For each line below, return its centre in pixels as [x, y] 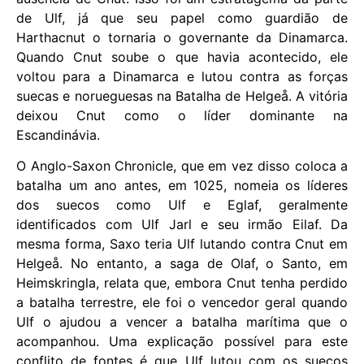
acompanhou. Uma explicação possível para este [182, 342]
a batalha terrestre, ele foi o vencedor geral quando [182, 303]
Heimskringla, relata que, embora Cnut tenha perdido [182, 283]
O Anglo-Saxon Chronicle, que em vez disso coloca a [182, 166]
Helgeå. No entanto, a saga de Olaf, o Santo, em [182, 264]
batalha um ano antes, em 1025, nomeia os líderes [182, 186]
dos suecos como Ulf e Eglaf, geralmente [182, 205]
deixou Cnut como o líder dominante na [182, 116]
